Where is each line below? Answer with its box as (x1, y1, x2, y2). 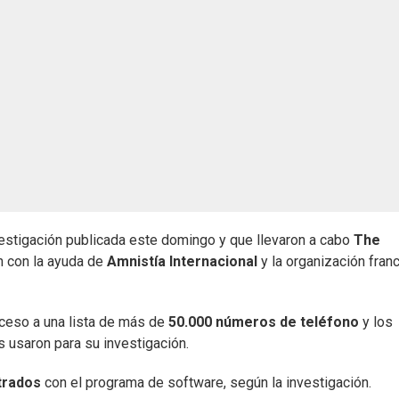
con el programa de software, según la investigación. (41, 374, 371, 392)
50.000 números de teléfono (168, 313, 359, 331)
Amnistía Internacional (107, 253, 257, 271)
